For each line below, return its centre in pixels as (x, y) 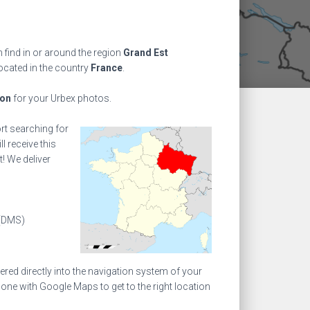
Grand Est (146, 53)
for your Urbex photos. (61, 98)
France (107, 68)
